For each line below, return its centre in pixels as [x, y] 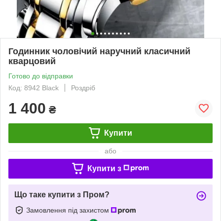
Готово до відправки [41, 76]
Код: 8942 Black [34, 88]
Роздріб [83, 88]
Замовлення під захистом [69, 210]
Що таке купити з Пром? [62, 194]
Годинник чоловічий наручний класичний [99, 51]
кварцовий [32, 61]
